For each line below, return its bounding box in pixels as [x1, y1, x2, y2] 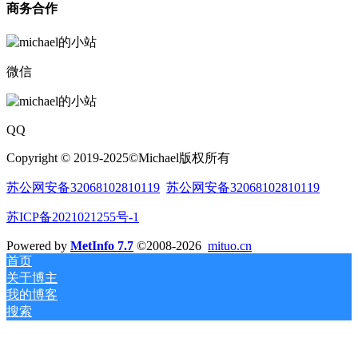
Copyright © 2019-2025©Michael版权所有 [6, 151, 230, 165]
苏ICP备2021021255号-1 [6, 210, 139, 225]
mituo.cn [208, 239, 252, 253]
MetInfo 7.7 [70, 239, 133, 253]
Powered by [6, 239, 70, 253]
